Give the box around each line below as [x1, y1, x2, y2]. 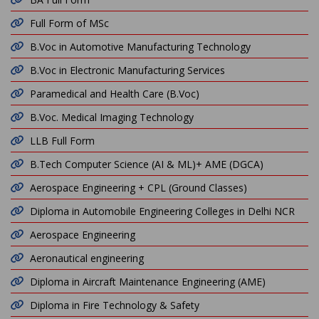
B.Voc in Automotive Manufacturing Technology [30, 40, 251, 53]
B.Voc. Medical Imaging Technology [30, 110, 194, 124]
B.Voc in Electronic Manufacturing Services [30, 63, 225, 77]
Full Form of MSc [30, 16, 109, 30]
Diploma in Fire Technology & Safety [30, 298, 199, 312]
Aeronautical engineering [30, 251, 144, 265]
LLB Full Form [30, 134, 95, 147]
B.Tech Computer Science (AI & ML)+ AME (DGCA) [30, 157, 263, 171]
